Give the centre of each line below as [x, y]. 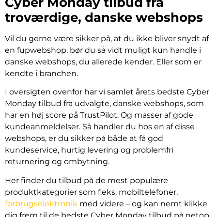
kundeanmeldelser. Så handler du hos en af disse [100, 127]
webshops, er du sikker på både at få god [84, 139]
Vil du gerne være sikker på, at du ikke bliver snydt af [107, 38]
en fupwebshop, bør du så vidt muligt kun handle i [103, 50]
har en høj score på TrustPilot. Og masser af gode [99, 115]
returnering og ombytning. [57, 162]
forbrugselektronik [41, 203]
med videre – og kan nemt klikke [142, 203]
